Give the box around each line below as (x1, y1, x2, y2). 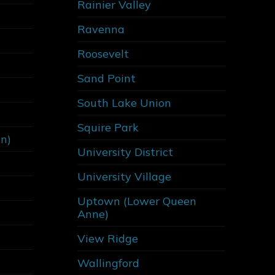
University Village (77, 169, 171, 184)
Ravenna (77, 22, 125, 37)
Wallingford (77, 256, 139, 271)
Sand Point (77, 71, 136, 86)
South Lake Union (77, 96, 171, 110)
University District (77, 145, 173, 160)
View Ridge (77, 231, 138, 246)
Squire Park (77, 120, 139, 135)
